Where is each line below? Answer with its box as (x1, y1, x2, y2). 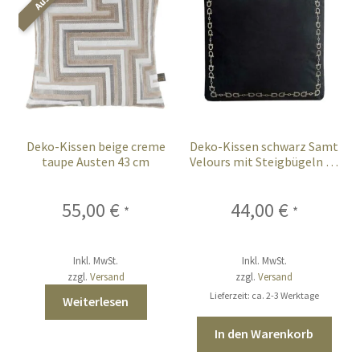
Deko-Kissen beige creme (26, 138, 166, 155)
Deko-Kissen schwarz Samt (190, 138, 339, 155)
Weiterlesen (63, 293, 129, 310)
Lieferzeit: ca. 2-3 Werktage (209, 288, 319, 301)
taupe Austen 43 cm (42, 153, 150, 170)
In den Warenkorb (215, 325, 314, 342)
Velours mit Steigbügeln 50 (190, 153, 339, 170)
